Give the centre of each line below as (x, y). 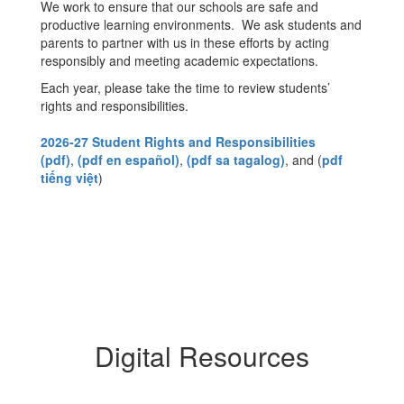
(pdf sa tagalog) (236, 160)
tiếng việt (69, 178)
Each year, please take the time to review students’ (185, 87)
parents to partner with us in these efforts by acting (185, 42)
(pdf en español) (129, 160)
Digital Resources (202, 356)
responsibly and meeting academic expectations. (179, 60)
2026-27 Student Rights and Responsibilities (178, 142)
